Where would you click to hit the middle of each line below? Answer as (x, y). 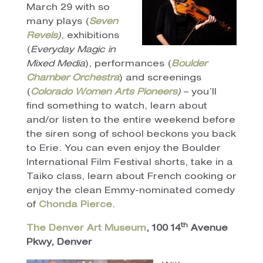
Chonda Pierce (75, 205)
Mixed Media (55, 64)
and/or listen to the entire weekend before (131, 120)
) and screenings (160, 78)
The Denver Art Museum (86, 228)
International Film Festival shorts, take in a (129, 163)
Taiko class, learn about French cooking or (131, 177)
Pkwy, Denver (59, 242)
